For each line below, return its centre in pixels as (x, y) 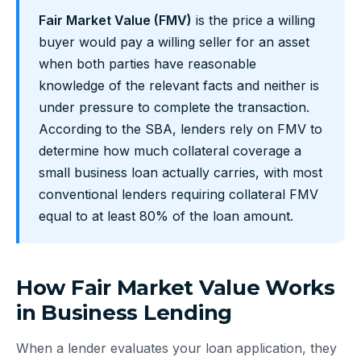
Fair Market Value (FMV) (115, 21)
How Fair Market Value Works (176, 288)
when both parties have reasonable (147, 64)
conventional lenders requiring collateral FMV (178, 195)
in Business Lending (124, 313)
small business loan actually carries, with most (180, 173)
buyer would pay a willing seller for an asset (174, 42)
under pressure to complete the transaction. (174, 108)
